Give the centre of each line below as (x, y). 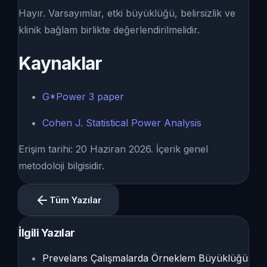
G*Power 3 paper (83, 97)
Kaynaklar (60, 63)
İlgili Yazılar (47, 233)
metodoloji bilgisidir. (62, 166)
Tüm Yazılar (76, 200)
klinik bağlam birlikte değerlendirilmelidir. (109, 30)
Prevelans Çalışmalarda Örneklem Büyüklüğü (145, 258)
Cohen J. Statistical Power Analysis (122, 123)
